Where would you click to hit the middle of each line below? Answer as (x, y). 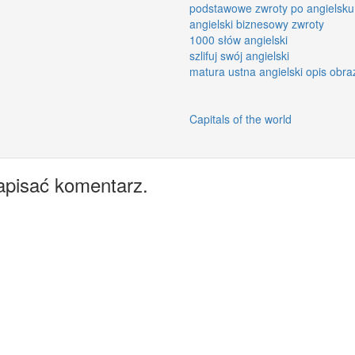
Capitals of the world (240, 118)
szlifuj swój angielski (239, 55)
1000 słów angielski (239, 39)
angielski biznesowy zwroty (257, 23)
